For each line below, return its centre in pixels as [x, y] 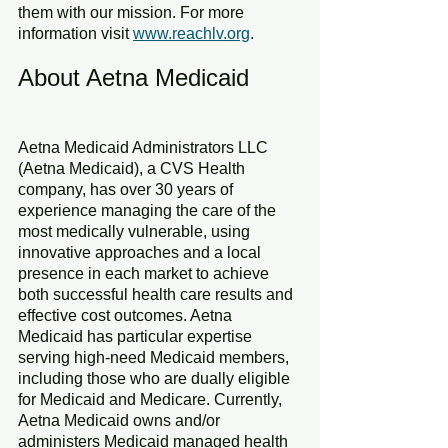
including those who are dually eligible [156, 378]
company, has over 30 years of [127, 189]
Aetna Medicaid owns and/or [121, 420]
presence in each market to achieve [145, 273]
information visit [75, 33]
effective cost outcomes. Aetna [127, 315]
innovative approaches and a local [141, 252]
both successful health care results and [157, 294]
